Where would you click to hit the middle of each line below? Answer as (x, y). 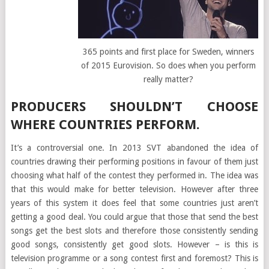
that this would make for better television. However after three (134, 189)
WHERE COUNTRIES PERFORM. (105, 124)
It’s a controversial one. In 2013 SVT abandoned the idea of (134, 147)
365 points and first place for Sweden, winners (168, 52)
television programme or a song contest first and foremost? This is (134, 258)
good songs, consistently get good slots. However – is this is (134, 244)
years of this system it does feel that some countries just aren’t (134, 203)
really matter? (168, 80)
